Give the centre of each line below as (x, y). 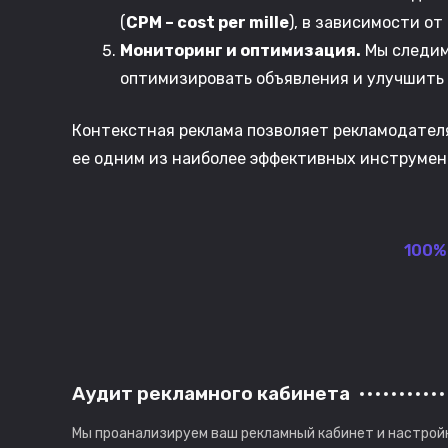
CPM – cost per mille (207, 22)
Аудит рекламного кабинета (211, 393)
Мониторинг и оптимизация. (240, 50)
